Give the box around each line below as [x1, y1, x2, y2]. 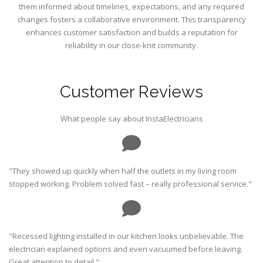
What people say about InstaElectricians [60, 113, 203, 124]
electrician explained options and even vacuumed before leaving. [9, 244, 242, 255]
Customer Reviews [60, 82, 203, 102]
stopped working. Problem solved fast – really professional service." [9, 178, 252, 190]
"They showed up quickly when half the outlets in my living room [9, 166, 237, 177]
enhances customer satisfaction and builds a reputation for [25, 27, 238, 38]
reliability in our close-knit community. [65, 40, 198, 51]
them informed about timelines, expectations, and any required [19, 1, 244, 12]
